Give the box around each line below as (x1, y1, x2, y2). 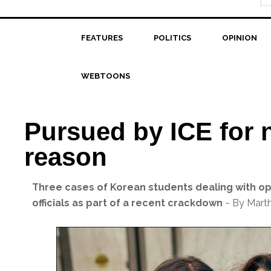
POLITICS (153, 33, 191, 42)
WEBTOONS (80, 71, 130, 80)
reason (24, 143, 107, 171)
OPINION (221, 33, 257, 42)
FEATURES (80, 33, 123, 42)
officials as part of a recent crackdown (32, 197, 223, 209)
